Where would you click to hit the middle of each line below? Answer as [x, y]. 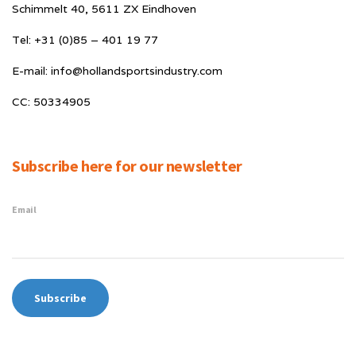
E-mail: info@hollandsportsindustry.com [117, 71]
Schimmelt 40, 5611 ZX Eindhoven [104, 9]
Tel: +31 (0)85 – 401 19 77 [85, 40]
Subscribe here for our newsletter [127, 166]
